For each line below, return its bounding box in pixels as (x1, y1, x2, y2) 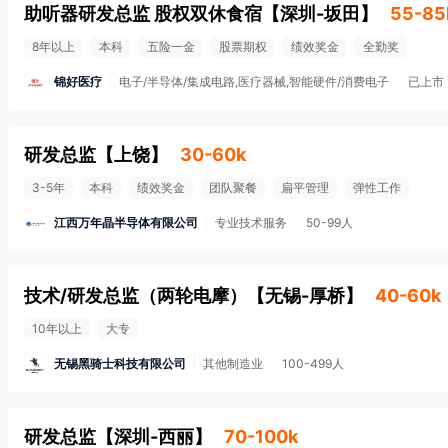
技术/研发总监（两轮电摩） (24, 285, 247, 306)
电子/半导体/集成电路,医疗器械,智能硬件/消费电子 (119, 74, 389, 89)
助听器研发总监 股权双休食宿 (24, 3, 262, 24)
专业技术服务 (215, 215, 287, 230)
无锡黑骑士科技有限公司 (54, 355, 186, 371)
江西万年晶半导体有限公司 (54, 214, 198, 230)
